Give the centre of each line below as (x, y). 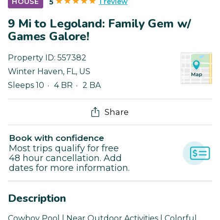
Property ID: (33, 58)
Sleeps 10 (26, 85)
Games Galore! (49, 37)
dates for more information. (69, 168)
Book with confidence (56, 138)
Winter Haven (35, 72)
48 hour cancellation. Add (65, 158)
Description (37, 199)
